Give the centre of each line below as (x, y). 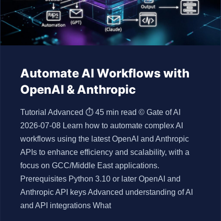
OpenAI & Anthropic (78, 90)
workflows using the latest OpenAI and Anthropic (105, 139)
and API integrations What (66, 205)
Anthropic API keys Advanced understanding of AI (107, 192)
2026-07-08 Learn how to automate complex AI (102, 126)
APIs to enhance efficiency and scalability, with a (105, 152)
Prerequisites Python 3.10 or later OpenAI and (100, 179)
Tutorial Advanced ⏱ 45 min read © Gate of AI (100, 112)
